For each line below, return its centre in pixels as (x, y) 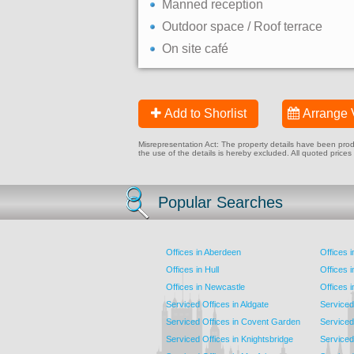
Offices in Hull (192, 269)
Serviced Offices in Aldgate (217, 304)
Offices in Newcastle (205, 287)
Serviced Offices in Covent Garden (233, 322)
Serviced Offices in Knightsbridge (230, 339)
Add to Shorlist (205, 113)
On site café (195, 49)
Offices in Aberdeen (203, 252)
